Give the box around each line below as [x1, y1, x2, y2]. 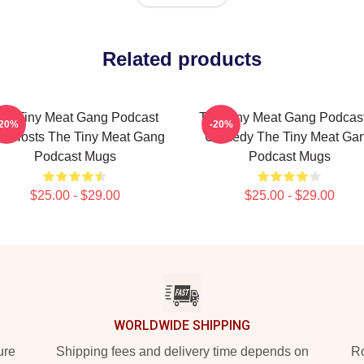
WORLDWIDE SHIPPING [114, 318, 250, 333]
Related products [102, 48, 262, 70]
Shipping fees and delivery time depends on [55, 344, 309, 358]
